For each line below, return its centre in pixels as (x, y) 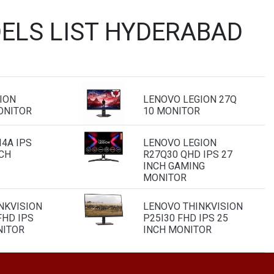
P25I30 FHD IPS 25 (186, 218)
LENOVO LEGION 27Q (190, 99)
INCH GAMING (174, 166)
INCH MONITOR (177, 229)
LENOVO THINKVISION (193, 206)
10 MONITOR (172, 111)
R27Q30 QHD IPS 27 (188, 154)
